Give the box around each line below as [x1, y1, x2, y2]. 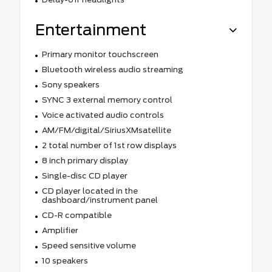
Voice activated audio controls [41, 110, 164, 120]
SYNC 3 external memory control [41, 95, 172, 104]
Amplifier [41, 225, 78, 235]
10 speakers [41, 256, 88, 265]
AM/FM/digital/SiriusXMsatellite [41, 125, 171, 135]
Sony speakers [41, 80, 100, 89]
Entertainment [35, 20, 146, 39]
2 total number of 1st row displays [41, 140, 177, 150]
